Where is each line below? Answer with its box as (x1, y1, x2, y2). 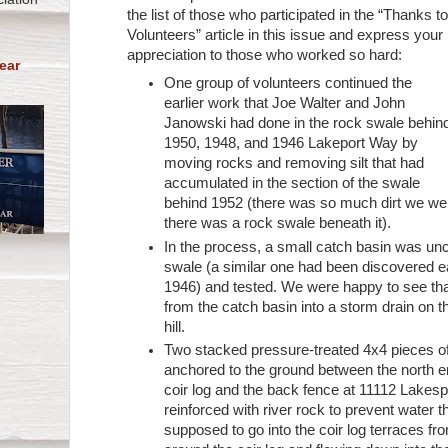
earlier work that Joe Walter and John (164, 94, 406, 111)
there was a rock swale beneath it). (164, 214, 392, 231)
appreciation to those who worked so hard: (127, 47, 403, 64)
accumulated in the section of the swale (164, 174, 421, 191)
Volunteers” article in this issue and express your (127, 27, 444, 44)
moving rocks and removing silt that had (164, 154, 425, 171)
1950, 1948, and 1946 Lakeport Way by (164, 134, 419, 151)
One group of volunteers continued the (164, 74, 413, 91)
